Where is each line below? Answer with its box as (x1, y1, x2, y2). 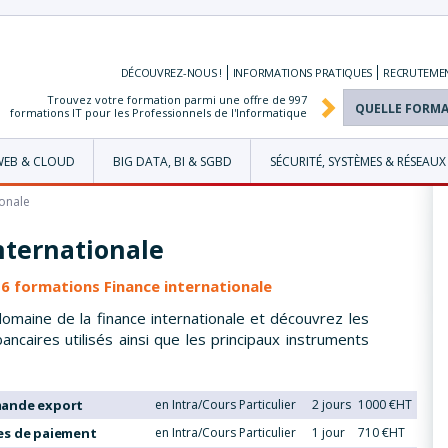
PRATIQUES (314, 64, 373, 80)
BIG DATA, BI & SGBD (113, 152, 232, 170)
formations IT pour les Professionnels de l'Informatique (9, 104, 307, 120)
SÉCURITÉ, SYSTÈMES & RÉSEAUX (270, 152, 446, 170)
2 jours (312, 395, 351, 413)
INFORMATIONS (232, 64, 315, 80)
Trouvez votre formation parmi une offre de (46, 91, 289, 107)
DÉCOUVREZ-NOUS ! (120, 64, 222, 80)
